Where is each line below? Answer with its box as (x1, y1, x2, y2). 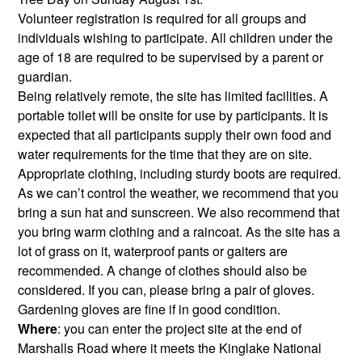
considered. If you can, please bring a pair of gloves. (18, 280, 314, 299)
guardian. (18, 66, 72, 86)
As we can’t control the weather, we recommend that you (18, 183, 339, 202)
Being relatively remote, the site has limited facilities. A (18, 86, 328, 105)
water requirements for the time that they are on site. (18, 144, 312, 163)
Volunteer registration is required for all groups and (18, 8, 306, 27)
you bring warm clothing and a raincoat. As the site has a (18, 221, 340, 241)
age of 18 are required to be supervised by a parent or (18, 47, 323, 66)
